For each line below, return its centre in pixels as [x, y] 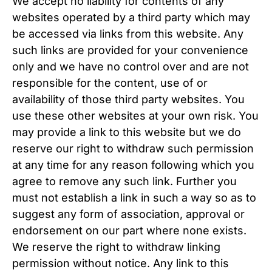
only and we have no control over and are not [131, 66]
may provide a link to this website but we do [127, 132]
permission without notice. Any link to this [121, 263]
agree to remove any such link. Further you [124, 181]
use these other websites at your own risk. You [135, 116]
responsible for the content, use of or [110, 83]
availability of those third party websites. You [128, 99]
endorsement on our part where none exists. [129, 230]
